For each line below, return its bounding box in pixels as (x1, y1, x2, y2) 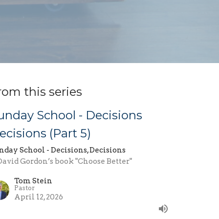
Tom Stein (14, 176, 53, 186)
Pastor (14, 184, 35, 192)
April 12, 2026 (14, 193, 64, 202)
